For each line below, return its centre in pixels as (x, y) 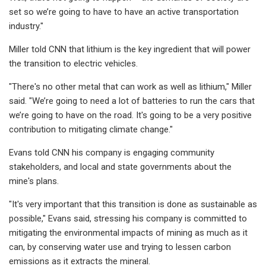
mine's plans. (34, 181)
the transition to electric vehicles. (73, 63)
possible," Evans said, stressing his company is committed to (128, 218)
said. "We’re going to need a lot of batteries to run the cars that (132, 101)
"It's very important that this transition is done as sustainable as (133, 204)
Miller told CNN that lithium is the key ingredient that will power (130, 49)
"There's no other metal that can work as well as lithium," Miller (130, 86)
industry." (26, 26)
